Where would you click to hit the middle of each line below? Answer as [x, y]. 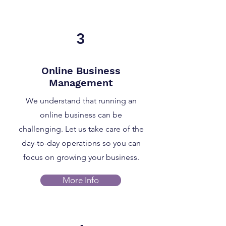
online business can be [81, 115]
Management [81, 83]
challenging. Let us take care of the [81, 129]
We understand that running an [81, 101]
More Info [81, 180]
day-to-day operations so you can [81, 143]
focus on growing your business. [81, 157]
